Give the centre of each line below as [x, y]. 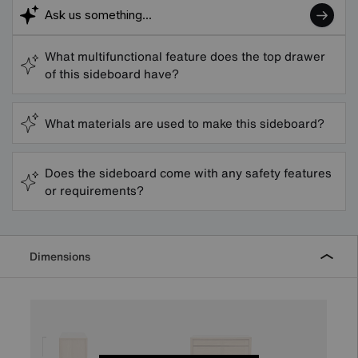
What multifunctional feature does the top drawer [185, 56]
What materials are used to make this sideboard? [185, 123]
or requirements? [94, 190]
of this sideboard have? [112, 73]
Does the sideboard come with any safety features [188, 172]
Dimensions [60, 256]
